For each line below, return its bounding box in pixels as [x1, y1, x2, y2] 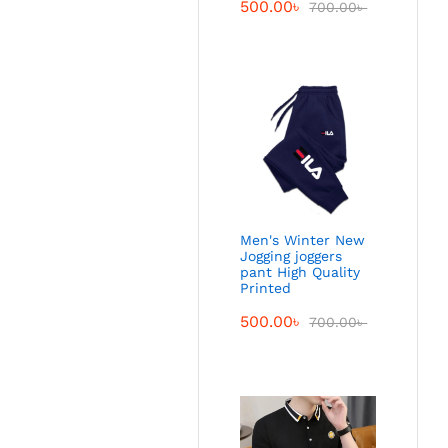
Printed [240, 279, 292, 296]
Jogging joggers [240, 247, 343, 264]
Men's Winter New [240, 231, 366, 248]
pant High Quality [240, 263, 361, 280]
